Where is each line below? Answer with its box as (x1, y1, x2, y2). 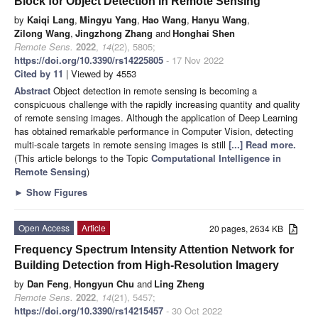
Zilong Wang (14, 26, 70, 40)
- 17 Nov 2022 (163, 53, 224, 67)
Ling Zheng (154, 276, 204, 290)
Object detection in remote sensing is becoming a (53, 83, 257, 97)
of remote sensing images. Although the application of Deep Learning (14, 110, 297, 124)
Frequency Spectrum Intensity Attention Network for (14, 243, 294, 256)
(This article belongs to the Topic (14, 150, 151, 165)
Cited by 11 (14, 66, 63, 80)
